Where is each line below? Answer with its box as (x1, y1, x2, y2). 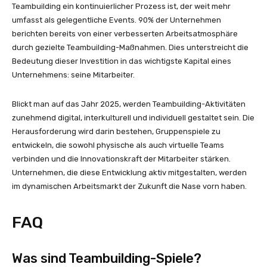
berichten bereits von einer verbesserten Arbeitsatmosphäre (12, 29, 238, 38)
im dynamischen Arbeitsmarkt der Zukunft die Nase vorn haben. (12, 181, 247, 191)
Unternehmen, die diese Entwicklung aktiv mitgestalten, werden (12, 167, 247, 177)
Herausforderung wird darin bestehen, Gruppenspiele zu (12, 126, 221, 136)
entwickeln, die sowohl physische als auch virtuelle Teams (12, 140, 224, 150)
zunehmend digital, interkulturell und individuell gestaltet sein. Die (12, 113, 254, 122)
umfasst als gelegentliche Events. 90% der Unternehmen (12, 15, 221, 24)
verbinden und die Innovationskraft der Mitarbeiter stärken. (12, 154, 231, 163)
